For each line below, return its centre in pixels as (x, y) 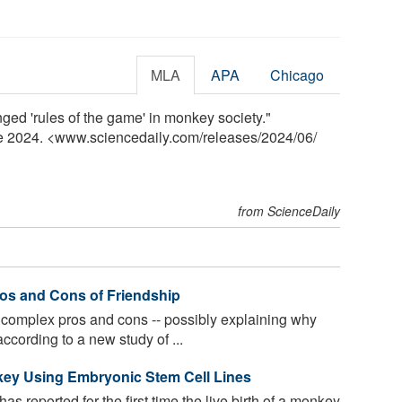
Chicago (297, 74)
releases (230, 136)
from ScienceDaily (289, 210)
